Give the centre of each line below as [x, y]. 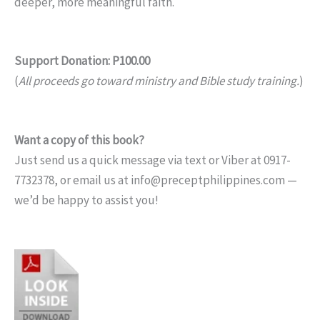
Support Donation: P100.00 [82, 61]
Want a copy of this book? [79, 140]
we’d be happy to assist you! [86, 200]
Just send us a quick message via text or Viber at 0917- [152, 160]
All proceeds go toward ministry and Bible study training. [159, 81]
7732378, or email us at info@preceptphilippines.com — [156, 180]
